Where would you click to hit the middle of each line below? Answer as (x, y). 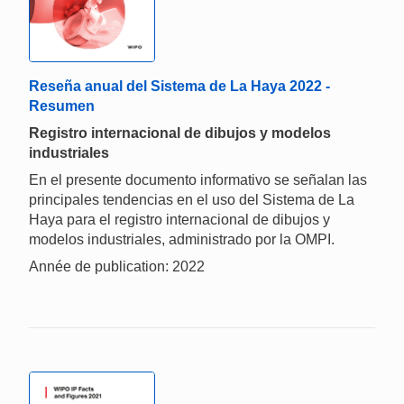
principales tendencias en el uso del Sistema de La (192, 200)
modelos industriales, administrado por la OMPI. (182, 240)
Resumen (62, 106)
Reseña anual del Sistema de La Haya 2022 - (179, 87)
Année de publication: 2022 (117, 267)
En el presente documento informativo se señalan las (198, 180)
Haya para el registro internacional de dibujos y (179, 220)
